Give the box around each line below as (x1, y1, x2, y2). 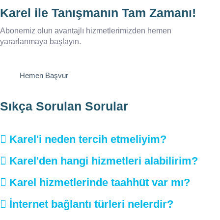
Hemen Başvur (19, 71, 68, 80)
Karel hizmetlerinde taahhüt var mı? (9, 176, 190, 189)
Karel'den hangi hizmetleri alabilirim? (9, 155, 198, 167)
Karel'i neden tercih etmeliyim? (9, 133, 166, 146)
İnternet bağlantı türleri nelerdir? (9, 198, 173, 211)
